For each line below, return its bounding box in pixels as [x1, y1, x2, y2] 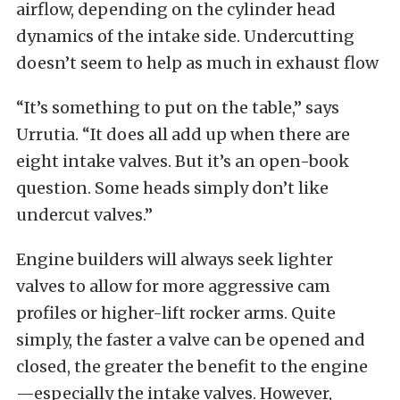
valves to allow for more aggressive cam [16, 276, 330, 297]
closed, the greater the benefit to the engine [16, 356, 368, 378]
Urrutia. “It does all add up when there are [16, 124, 350, 146]
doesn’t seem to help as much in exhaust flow [16, 53, 379, 74]
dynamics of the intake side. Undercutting [16, 26, 354, 47]
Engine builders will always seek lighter [16, 249, 333, 271]
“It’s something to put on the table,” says [16, 97, 339, 119]
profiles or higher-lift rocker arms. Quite [16, 303, 336, 324]
